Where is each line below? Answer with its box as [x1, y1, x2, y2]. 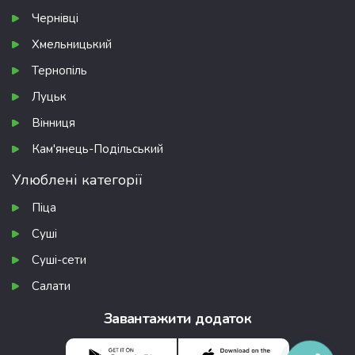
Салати [32, 278, 71, 295]
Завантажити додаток [103, 309, 252, 329]
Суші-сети [32, 252, 86, 269]
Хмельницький [32, 36, 112, 53]
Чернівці [32, 10, 78, 27]
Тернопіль [32, 63, 87, 79]
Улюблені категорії [12, 170, 142, 190]
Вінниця [32, 115, 75, 132]
